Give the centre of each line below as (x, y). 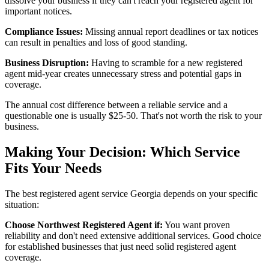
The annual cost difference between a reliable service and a (116, 105)
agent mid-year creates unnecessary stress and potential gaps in (123, 74)
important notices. (38, 11)
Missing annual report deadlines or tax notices (171, 32)
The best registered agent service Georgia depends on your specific (131, 194)
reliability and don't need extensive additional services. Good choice (133, 236)
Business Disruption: (47, 63)
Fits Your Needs (53, 168)
